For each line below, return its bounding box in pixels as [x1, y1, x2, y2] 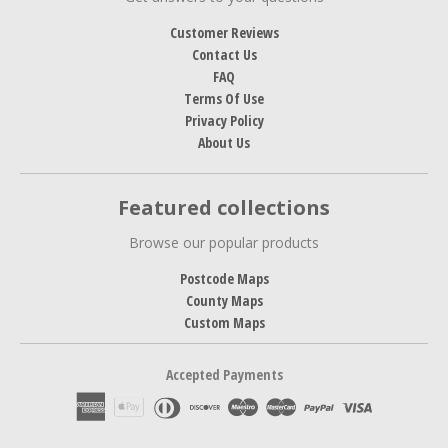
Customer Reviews [169, 22, 279, 42]
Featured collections [118, 193, 330, 221]
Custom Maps [183, 312, 265, 332]
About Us [198, 132, 250, 152]
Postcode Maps [179, 268, 269, 288]
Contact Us [191, 44, 257, 64]
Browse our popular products [129, 232, 319, 252]
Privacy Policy [184, 110, 264, 130]
